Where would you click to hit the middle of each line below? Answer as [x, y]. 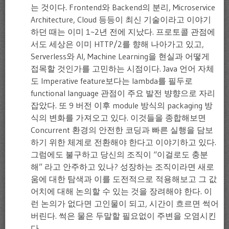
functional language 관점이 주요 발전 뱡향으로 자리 [123, 93]
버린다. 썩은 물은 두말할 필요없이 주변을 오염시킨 [123, 215]
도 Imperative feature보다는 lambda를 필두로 [112, 81]
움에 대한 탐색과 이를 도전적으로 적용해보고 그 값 [124, 179]
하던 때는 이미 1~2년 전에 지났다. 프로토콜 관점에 [123, 31]
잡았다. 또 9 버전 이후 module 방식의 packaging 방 [122, 105]
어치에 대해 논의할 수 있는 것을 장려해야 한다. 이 [121, 191]
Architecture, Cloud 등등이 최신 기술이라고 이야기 [121, 19]
